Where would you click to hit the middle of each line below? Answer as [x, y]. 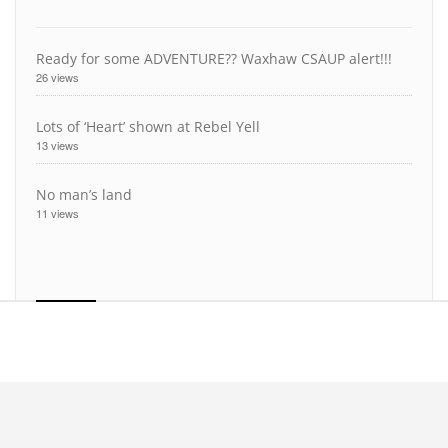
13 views [57, 145]
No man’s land [84, 195]
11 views [57, 213]
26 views [57, 77]
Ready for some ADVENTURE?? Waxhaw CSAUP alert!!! [214, 59]
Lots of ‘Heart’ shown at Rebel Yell [148, 127]
